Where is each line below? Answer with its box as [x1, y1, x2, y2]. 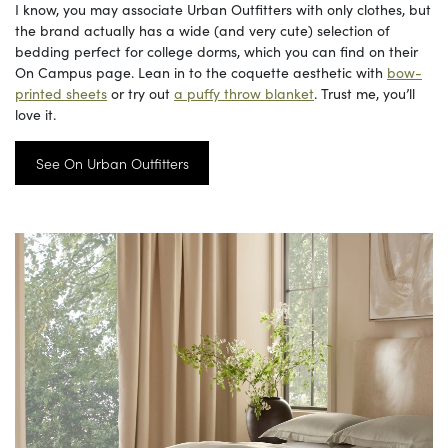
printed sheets [15, 83, 107, 104]
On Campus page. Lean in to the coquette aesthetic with [15, 62, 387, 83]
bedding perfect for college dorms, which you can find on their [15, 41, 418, 62]
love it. [15, 104, 56, 125]
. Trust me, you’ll [314, 83, 415, 104]
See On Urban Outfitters [35, 152, 189, 173]
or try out [107, 83, 174, 104]
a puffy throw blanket [174, 83, 314, 104]
